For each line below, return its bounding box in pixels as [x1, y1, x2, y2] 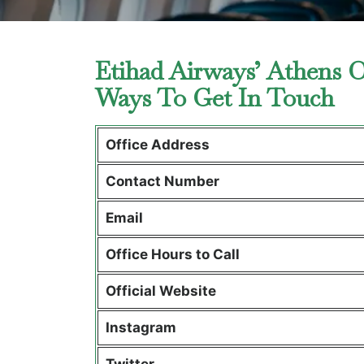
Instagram [105, 319, 176, 336]
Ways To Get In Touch [95, 82, 340, 114]
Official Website [105, 283, 219, 299]
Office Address [105, 136, 213, 153]
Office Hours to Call [105, 246, 243, 262]
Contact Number [105, 173, 219, 189]
